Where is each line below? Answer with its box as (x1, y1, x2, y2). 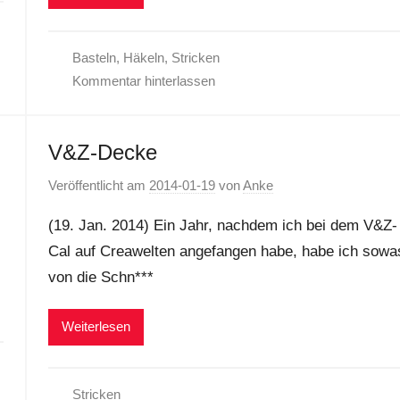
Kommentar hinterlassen (72, 73, 216, 88)
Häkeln (123, 50, 165, 65)
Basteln (72, 50, 117, 65)
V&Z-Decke (47, 140, 157, 164)
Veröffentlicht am (47, 177, 149, 193)
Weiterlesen (61, 319, 130, 335)
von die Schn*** (47, 268, 154, 286)
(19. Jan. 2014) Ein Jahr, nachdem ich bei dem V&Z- (47, 216, 397, 234)
